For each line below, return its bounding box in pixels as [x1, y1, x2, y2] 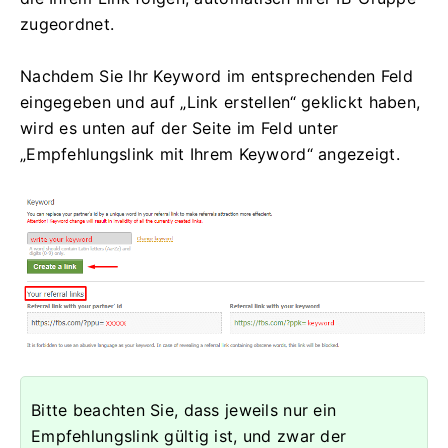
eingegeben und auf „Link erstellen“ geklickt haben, [20, 91, 421, 112]
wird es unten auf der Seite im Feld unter [20, 117, 339, 138]
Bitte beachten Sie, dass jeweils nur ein [31, 400, 337, 421]
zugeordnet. [20, 13, 115, 34]
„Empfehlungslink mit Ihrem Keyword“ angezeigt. [20, 143, 400, 164]
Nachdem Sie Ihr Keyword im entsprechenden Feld [20, 65, 413, 86]
